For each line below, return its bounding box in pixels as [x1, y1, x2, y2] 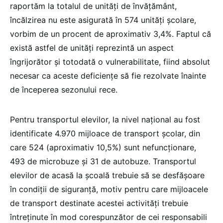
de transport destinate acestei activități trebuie [10, 198, 188, 208]
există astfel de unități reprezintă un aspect [10, 42, 174, 53]
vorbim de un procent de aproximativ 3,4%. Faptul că [10, 28, 211, 39]
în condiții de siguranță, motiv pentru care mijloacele [10, 184, 208, 194]
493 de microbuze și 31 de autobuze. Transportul [10, 156, 196, 166]
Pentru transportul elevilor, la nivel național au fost [10, 114, 200, 124]
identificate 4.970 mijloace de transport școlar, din [10, 128, 200, 138]
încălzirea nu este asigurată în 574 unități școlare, [10, 14, 196, 25]
